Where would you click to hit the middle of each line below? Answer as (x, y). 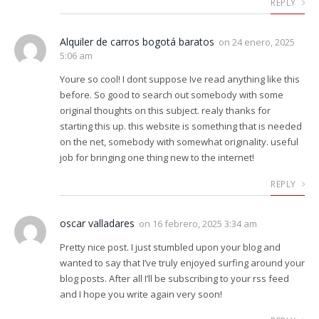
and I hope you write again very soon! (141, 294)
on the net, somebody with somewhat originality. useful (179, 141)
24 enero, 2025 (263, 42)
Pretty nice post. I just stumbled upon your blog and (170, 247)
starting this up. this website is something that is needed (181, 126)
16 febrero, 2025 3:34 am (205, 223)
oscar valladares (97, 223)
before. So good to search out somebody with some (172, 94)
